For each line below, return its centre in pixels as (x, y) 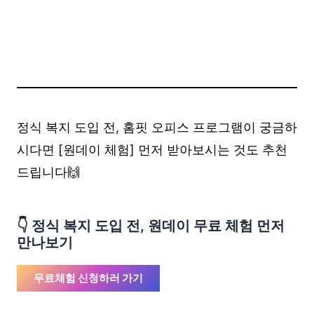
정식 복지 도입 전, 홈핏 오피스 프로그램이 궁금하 (157, 127)
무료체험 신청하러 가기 (88, 279)
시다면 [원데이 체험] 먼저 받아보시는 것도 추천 (152, 149)
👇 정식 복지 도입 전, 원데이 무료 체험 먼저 (151, 226)
